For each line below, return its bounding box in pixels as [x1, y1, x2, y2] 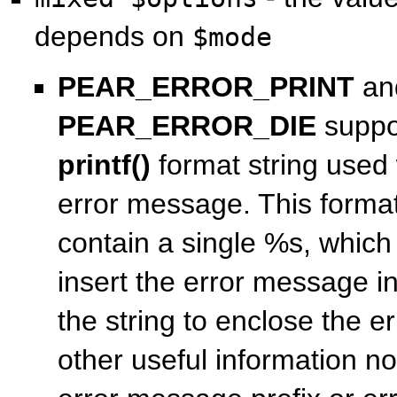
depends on [35, 19, 192, 52]
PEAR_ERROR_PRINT [58, 70, 354, 103]
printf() [58, 148, 151, 181]
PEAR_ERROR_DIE [58, 109, 316, 142]
